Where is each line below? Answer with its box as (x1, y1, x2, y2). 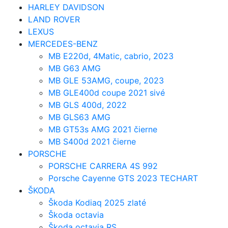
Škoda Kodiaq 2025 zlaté (48, 197, 146, 208)
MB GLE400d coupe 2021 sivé (48, 88, 165, 98)
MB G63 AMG (48, 63, 101, 74)
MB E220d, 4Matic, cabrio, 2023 (48, 51, 174, 62)
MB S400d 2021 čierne (48, 136, 136, 147)
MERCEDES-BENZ (28, 39, 98, 49)
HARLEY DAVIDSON (28, 2, 104, 13)
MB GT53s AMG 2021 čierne (48, 124, 157, 135)
